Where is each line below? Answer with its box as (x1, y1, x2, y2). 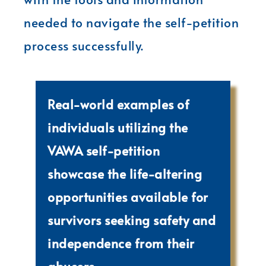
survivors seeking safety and (47, 211, 216, 229)
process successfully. (24, 36, 144, 54)
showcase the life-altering (47, 164, 202, 182)
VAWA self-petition (47, 141, 160, 159)
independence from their (47, 234, 195, 252)
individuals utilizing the (47, 118, 188, 136)
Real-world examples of (47, 95, 189, 113)
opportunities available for (47, 188, 208, 205)
